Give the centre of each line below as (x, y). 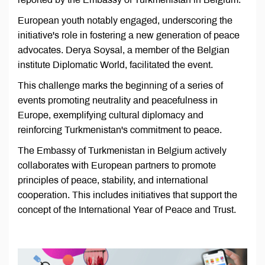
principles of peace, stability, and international (113, 180)
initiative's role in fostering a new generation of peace (129, 35)
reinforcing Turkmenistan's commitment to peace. (120, 130)
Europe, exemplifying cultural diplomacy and (111, 115)
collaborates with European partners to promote (117, 166)
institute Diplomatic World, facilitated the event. (115, 65)
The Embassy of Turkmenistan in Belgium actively (122, 151)
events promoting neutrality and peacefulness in (118, 101)
